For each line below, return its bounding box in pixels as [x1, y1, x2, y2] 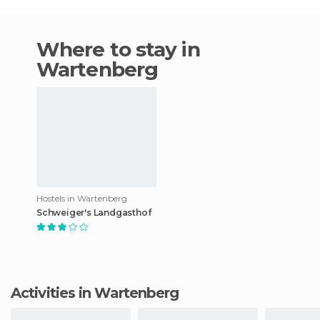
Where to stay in [36, 36, 60, 61]
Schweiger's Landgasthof [36, 206, 151, 218]
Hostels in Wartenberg [36, 192, 127, 204]
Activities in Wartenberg [21, 284, 179, 301]
